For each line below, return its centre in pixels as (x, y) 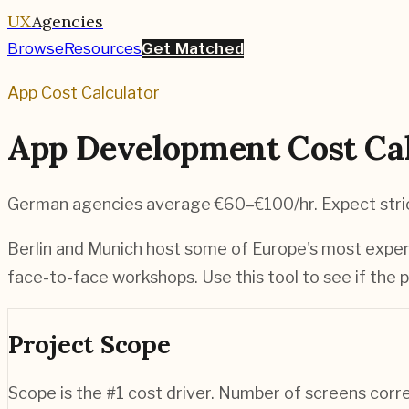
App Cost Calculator (84, 93)
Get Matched (193, 48)
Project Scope (89, 344)
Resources (103, 48)
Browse (36, 48)
